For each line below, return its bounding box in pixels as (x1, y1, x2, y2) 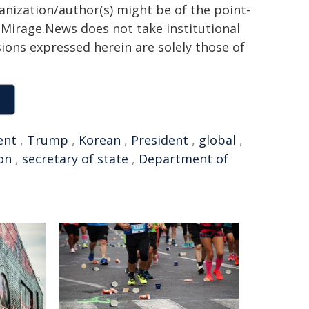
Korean (79, 132, 121, 148)
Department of (139, 150, 228, 167)
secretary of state (22, 150, 128, 167)
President (131, 132, 188, 148)
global (199, 132, 236, 148)
